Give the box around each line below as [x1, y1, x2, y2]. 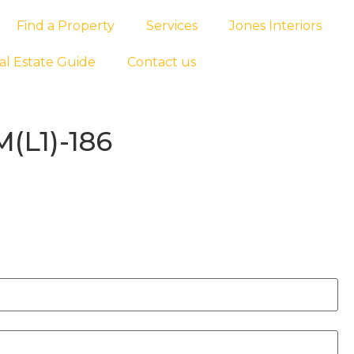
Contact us [126, 55, 196, 70]
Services [145, 18, 198, 33]
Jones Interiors [228, 18, 322, 33]
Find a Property [16, 18, 115, 33]
